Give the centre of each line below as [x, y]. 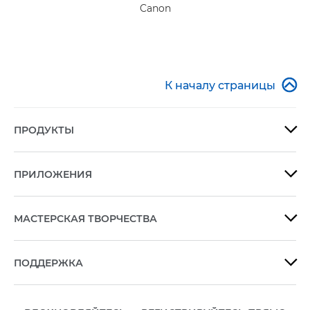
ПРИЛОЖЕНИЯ [53, 175]
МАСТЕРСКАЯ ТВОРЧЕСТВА [85, 219]
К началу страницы [220, 86]
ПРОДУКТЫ [44, 130]
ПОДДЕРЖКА [48, 263]
